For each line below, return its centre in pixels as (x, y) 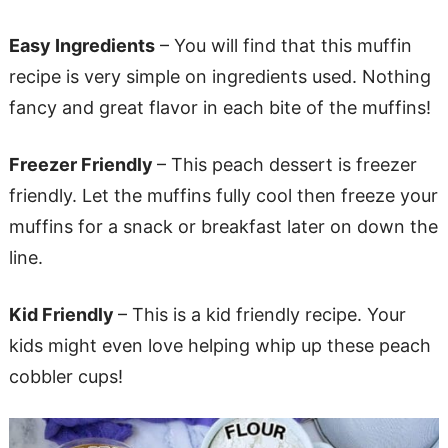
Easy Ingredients (81, 45)
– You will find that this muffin (283, 45)
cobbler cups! (65, 376)
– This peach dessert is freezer (286, 164)
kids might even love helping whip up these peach (219, 345)
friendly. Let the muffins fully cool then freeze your (223, 195)
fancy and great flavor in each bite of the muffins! (219, 107)
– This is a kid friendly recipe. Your (261, 314)
